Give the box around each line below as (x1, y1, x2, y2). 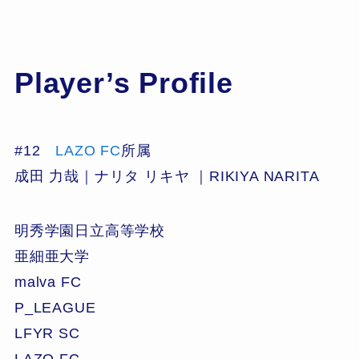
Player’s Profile (14, 67, 233, 99)
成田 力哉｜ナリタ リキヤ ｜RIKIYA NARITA (14, 167, 320, 184)
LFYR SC (14, 325, 80, 341)
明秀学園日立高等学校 (14, 222, 165, 239)
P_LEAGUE (14, 299, 96, 316)
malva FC (14, 273, 82, 290)
